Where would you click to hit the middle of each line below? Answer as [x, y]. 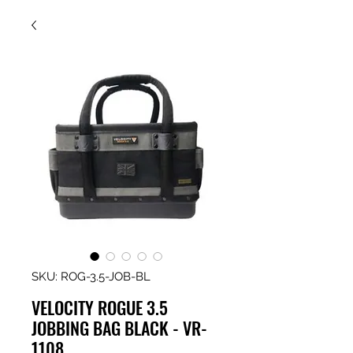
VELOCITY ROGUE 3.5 [100, 307]
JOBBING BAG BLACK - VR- [119, 328]
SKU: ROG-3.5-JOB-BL [91, 277]
